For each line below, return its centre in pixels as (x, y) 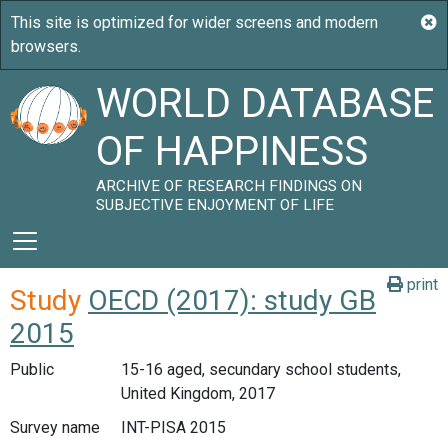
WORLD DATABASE (265, 103)
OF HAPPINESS (232, 151)
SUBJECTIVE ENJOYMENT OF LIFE (215, 205)
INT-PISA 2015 (173, 427)
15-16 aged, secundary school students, (260, 369)
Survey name (55, 427)
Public (32, 369)
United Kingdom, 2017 (197, 393)
